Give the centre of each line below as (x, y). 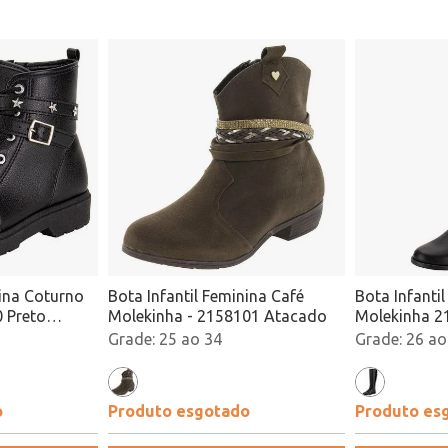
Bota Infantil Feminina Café (206, 296)
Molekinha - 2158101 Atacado (217, 316)
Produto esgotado (179, 411)
